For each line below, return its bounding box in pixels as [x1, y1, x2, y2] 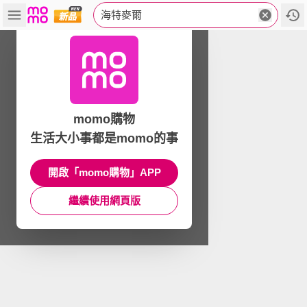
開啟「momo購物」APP [47, 167, 161, 178]
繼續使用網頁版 [68, 195, 140, 206]
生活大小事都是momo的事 [30, 132, 178, 145]
